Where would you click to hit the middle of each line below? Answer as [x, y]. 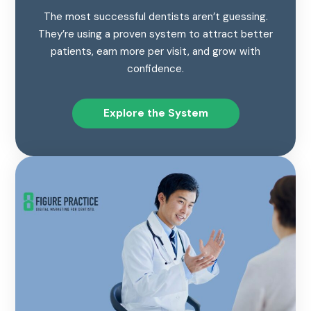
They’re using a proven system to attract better [155, 34]
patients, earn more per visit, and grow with [155, 52]
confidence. [155, 69]
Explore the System [155, 114]
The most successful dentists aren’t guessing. [155, 17]
